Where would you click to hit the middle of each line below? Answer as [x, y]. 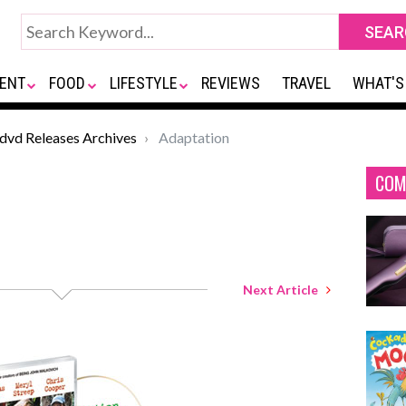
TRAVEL [307, 83]
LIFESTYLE [143, 83]
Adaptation [193, 137]
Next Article [285, 290]
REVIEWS [231, 83]
